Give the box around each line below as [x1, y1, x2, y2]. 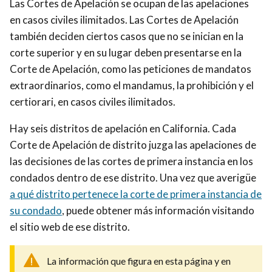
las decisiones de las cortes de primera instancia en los [10, 154, 253, 168]
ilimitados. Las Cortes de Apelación [80, 13, 239, 26]
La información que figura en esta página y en [47, 254, 231, 267]
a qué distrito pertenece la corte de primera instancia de [10, 187, 262, 200]
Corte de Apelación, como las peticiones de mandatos [10, 62, 251, 75]
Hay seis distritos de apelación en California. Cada [10, 121, 236, 135]
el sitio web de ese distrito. [10, 220, 132, 233]
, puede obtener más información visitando [62, 203, 254, 217]
